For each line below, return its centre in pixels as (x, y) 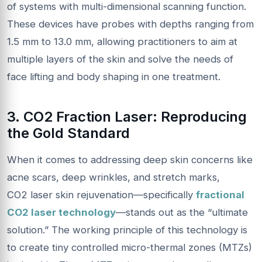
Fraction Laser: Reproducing (150, 116)
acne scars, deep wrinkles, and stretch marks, (113, 177)
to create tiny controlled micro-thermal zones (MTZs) (130, 247)
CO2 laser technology (61, 212)
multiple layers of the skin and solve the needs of (120, 59)
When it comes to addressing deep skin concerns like (130, 159)
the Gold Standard (68, 133)
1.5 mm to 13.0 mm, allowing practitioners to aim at (122, 41)
